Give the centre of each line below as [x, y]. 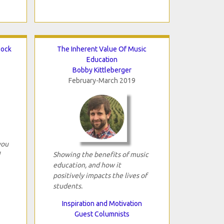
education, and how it [87, 165]
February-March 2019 [102, 80]
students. [67, 186]
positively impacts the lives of [100, 175]
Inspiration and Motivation [102, 203]
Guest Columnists [102, 214]
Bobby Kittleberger [102, 70]
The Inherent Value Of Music [102, 49]
